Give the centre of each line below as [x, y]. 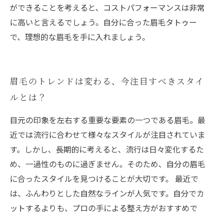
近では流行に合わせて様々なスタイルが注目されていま [108, 134]
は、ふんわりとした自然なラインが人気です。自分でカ [107, 193]
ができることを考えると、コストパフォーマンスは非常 [107, 7]
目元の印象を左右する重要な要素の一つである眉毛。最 [108, 120]
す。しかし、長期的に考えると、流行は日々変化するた [107, 149]
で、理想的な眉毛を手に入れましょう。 [80, 37]
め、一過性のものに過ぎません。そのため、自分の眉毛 [108, 164]
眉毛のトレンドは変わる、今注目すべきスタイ [107, 81]
